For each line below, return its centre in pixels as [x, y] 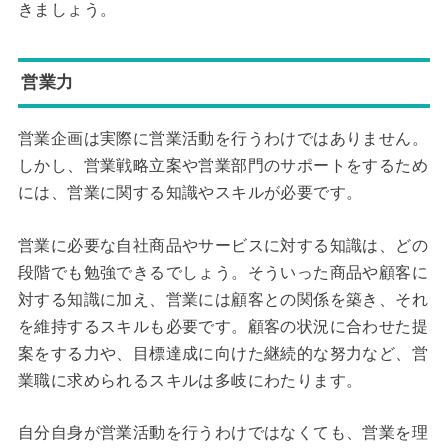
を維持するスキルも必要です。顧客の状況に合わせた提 [222, 326]
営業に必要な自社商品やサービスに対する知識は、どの [222, 245]
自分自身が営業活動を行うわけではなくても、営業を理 [222, 433]
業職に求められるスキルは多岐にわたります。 [190, 380]
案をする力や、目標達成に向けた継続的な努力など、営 [222, 353]
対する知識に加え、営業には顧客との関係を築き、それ [222, 299]
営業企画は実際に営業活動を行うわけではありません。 [222, 139]
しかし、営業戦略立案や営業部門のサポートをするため [222, 166]
